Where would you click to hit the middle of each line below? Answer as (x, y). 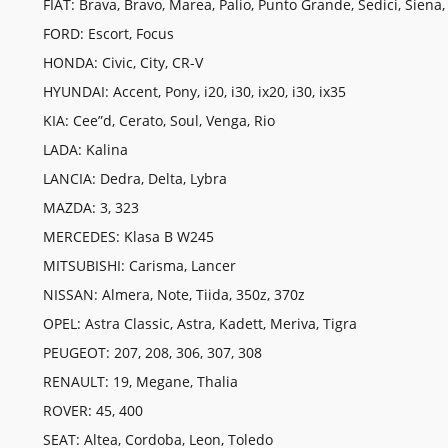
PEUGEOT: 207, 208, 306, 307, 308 (152, 353)
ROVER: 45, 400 (92, 411)
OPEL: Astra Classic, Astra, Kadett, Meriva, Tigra (199, 324)
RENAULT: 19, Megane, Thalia (140, 382)
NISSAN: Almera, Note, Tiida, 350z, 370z (173, 295)
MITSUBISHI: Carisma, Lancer (139, 266)
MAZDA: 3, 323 (90, 208)
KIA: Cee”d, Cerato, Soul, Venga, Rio (158, 121)
